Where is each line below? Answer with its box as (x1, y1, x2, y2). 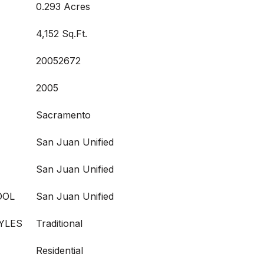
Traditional (36, 217, 82, 229)
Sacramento (36, 109, 91, 121)
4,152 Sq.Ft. (36, 28, 87, 39)
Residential (36, 245, 83, 256)
